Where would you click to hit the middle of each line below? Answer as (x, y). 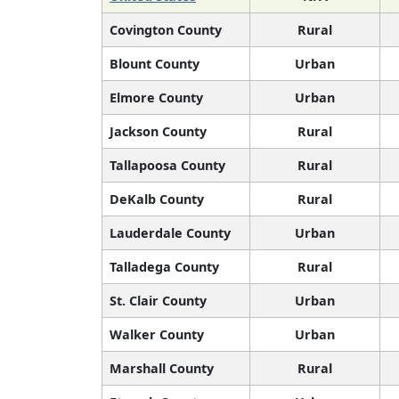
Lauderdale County (170, 233)
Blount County (155, 64)
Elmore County (156, 98)
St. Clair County (158, 301)
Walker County (157, 335)
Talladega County (164, 267)
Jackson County (158, 132)
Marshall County (162, 369)
